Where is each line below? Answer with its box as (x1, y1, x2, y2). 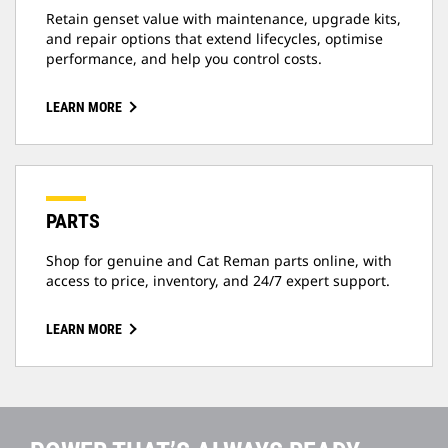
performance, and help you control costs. (46, 49, 322, 69)
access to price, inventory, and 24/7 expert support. (46, 271, 390, 291)
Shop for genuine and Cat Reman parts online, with (46, 251, 392, 271)
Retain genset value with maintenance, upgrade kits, (46, 9, 401, 29)
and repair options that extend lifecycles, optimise (46, 29, 383, 49)
